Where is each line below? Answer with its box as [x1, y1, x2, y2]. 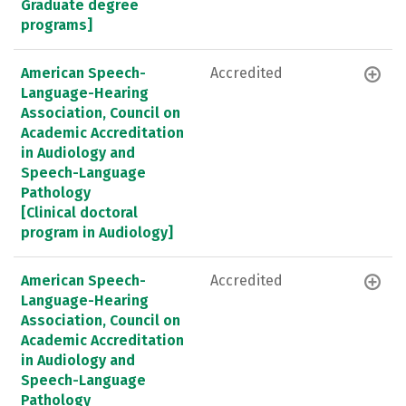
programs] [21, 15, 92, 34]
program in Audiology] [21, 223, 173, 241]
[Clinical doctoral [21, 203, 138, 221]
